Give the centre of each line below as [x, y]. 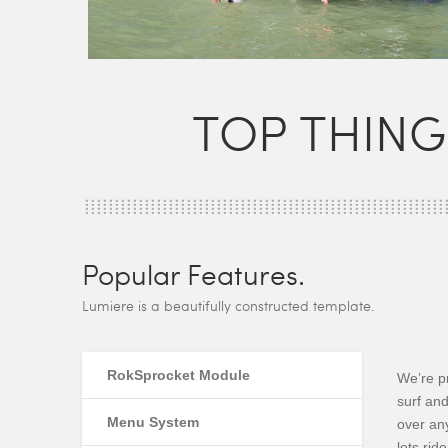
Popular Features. [193, 274]
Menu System [153, 422]
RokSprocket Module [178, 375]
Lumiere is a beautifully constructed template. [228, 305]
